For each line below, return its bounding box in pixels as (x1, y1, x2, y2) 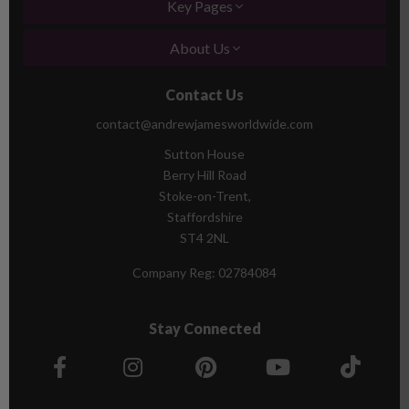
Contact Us (165, 85, 244, 103)
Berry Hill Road (163, 166, 246, 183)
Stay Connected (148, 319, 261, 337)
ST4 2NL (180, 229, 229, 246)
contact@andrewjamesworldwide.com (96, 115, 313, 131)
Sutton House (164, 145, 245, 162)
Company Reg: (132, 264, 218, 280)
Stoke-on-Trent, (158, 187, 251, 204)
